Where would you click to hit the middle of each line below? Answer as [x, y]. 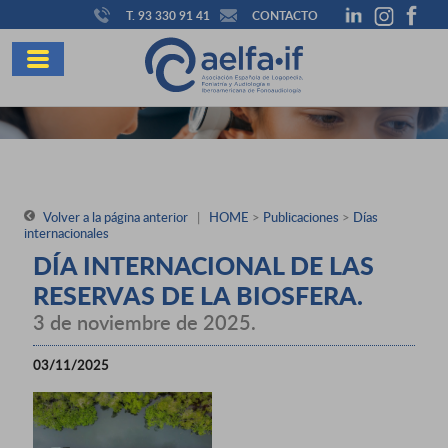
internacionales [66, 232]
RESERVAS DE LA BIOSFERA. [198, 294]
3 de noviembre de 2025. [144, 321]
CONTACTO [285, 15]
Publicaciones [301, 216]
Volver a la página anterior [114, 216]
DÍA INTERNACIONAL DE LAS [203, 264]
